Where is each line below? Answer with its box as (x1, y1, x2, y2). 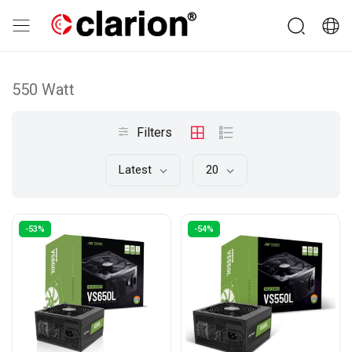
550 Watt (12, 80, 75, 99)
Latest (118, 163, 152, 177)
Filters (133, 125, 172, 140)
